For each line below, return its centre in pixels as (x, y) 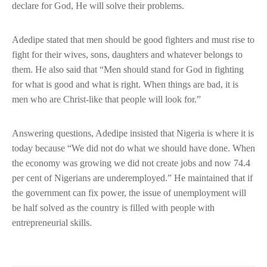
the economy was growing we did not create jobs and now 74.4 (131, 163)
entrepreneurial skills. (52, 223)
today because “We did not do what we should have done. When (133, 148)
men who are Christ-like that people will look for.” (106, 100)
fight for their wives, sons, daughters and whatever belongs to (127, 55)
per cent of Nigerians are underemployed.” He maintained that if (132, 178)
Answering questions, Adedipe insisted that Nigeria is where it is (133, 133)
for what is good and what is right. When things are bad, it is (125, 85)
